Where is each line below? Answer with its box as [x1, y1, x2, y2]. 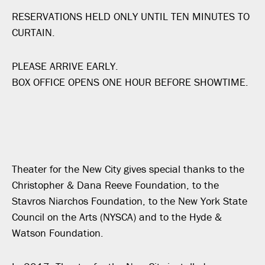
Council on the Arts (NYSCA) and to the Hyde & [12, 209, 222, 224]
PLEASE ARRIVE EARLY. [12, 59, 118, 73]
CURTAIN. [12, 25, 55, 39]
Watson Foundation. [12, 225, 104, 240]
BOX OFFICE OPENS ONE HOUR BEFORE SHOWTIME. [12, 75, 248, 89]
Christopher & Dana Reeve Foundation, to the [12, 177, 219, 192]
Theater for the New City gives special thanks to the [12, 161, 244, 176]
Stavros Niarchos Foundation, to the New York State [12, 193, 247, 208]
